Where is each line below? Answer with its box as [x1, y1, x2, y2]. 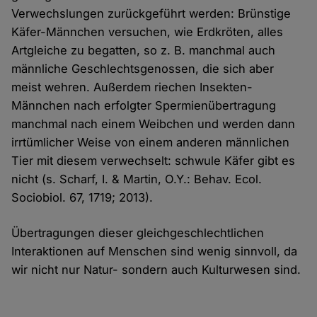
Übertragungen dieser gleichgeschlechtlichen [11, 226, 265, 241]
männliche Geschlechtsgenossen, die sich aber [11, 62, 275, 76]
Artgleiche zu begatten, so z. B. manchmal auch [11, 43, 276, 58]
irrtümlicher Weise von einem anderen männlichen [11, 135, 290, 150]
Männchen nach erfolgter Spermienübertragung [11, 98, 277, 113]
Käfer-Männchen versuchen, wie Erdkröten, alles [11, 25, 284, 40]
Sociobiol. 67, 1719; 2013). [11, 190, 154, 205]
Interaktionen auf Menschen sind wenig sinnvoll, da [11, 244, 298, 259]
